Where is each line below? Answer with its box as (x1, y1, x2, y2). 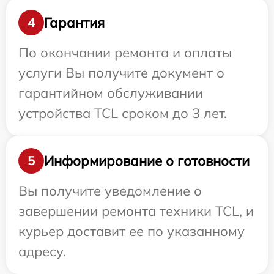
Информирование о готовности (44, 152, 250, 169)
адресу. (18, 243, 66, 260)
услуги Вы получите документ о (18, 64, 224, 81)
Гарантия (44, 13, 105, 31)
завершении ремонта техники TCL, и (18, 202, 254, 220)
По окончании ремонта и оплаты (18, 44, 232, 61)
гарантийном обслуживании (18, 84, 203, 102)
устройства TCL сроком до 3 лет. (18, 105, 227, 122)
